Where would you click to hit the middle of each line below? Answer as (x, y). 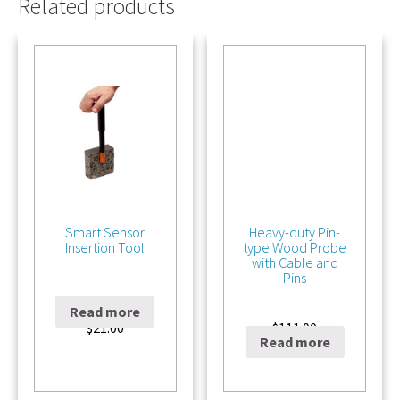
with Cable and (295, 263)
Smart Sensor (105, 233)
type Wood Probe (295, 248)
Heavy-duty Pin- (295, 233)
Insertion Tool (105, 248)
